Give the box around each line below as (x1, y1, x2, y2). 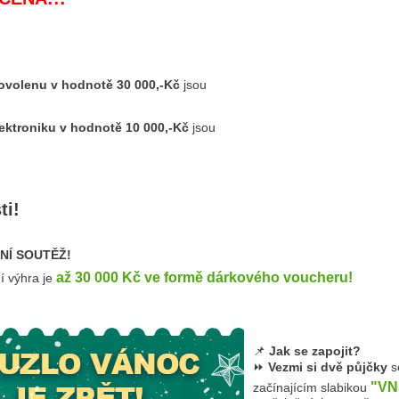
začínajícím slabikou (253, 380, 370, 395)
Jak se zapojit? (269, 344, 361, 358)
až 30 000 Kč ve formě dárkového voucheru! (56, 270, 353, 285)
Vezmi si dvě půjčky (268, 360, 387, 374)
